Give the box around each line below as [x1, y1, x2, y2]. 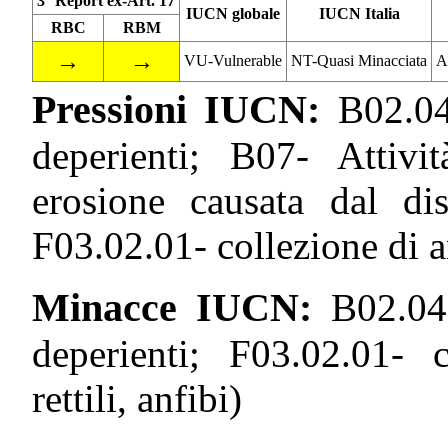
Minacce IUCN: [32, 285, 331, 331]
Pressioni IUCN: [32, 87, 338, 133]
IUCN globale [186, 5, 280, 23]
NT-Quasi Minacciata [291, 52, 427, 70]
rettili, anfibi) [32, 377, 242, 421]
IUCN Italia [318, 5, 400, 23]
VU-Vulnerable [184, 52, 282, 70]
